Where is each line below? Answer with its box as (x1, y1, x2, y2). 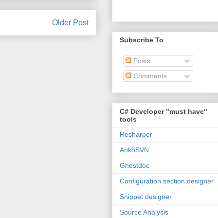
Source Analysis (120, 208, 168, 216)
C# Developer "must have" (120, 107, 207, 115)
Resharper (120, 130, 152, 138)
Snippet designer (120, 192, 172, 200)
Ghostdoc (120, 161, 149, 169)
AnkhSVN (120, 145, 149, 154)
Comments (131, 72, 167, 80)
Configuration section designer (120, 177, 214, 185)
